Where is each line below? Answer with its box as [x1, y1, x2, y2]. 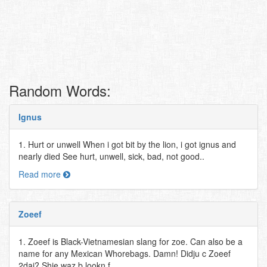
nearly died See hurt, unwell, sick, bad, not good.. [18, 150, 204, 162]
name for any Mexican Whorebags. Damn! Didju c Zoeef [18, 247, 231, 259]
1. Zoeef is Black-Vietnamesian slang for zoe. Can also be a [18, 235, 243, 247]
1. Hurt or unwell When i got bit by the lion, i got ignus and [18, 138, 236, 150]
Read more [18, 168, 63, 180]
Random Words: [9, 80, 111, 101]
